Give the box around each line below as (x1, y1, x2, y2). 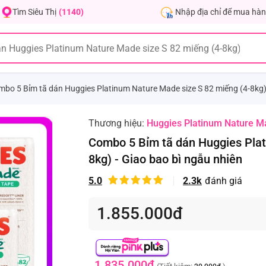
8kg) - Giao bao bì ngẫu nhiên (88, 152, 242, 166)
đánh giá (205, 175, 242, 186)
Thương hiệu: (88, 118, 147, 129)
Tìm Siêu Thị (12, 7, 56, 17)
